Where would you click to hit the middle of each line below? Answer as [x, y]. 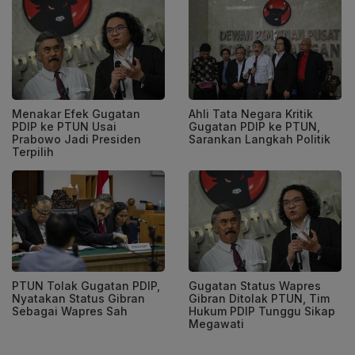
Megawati [216, 324]
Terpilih [33, 151]
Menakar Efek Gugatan [76, 113]
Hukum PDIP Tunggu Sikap [262, 311]
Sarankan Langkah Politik [260, 139]
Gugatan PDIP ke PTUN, [254, 126]
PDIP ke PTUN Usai [64, 126]
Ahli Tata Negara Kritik [251, 113]
